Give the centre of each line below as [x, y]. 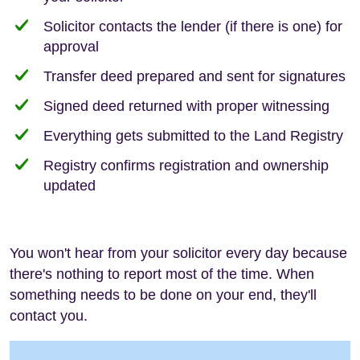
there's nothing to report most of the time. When [162, 274]
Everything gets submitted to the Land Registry [193, 135]
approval [71, 46]
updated [70, 185]
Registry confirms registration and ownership [186, 165]
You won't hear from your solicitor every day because [178, 253]
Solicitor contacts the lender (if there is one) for [193, 26]
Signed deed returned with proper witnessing [186, 106]
